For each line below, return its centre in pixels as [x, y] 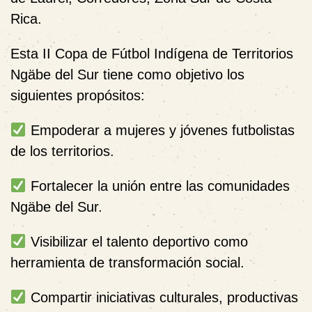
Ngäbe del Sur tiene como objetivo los [127, 74]
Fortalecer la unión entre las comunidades [158, 186]
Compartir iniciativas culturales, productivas [162, 297]
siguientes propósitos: [78, 95]
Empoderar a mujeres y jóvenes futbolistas [160, 130]
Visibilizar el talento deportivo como [137, 241]
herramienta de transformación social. [127, 262]
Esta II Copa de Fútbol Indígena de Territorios [152, 53]
